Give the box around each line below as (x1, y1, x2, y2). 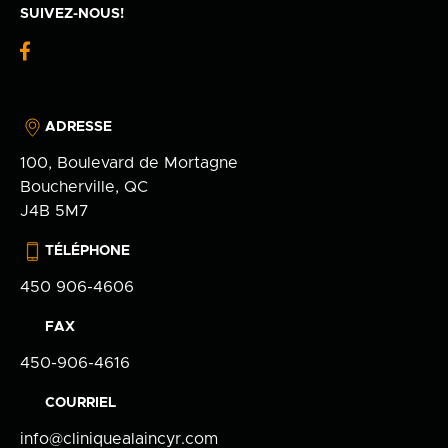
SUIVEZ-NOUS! (20, 6, 124, 21)
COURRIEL (45, 396, 116, 411)
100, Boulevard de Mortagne (20, 155, 238, 172)
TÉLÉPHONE (45, 244, 130, 259)
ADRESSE (45, 120, 112, 135)
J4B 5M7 (20, 203, 89, 220)
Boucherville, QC (20, 179, 148, 196)
